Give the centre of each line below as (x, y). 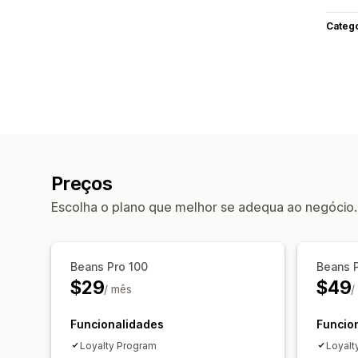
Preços (82, 183)
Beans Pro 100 (109, 266)
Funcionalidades (117, 324)
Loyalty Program (118, 345)
